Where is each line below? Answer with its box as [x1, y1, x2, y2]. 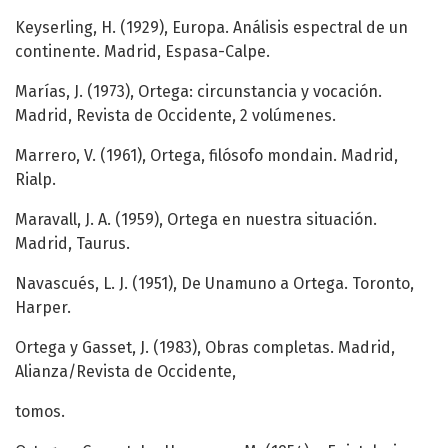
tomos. [15, 402, 65, 422]
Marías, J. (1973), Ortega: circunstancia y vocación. [15, 82, 382, 102]
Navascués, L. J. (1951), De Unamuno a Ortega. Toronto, [15, 274, 414, 294]
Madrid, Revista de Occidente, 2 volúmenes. [15, 106, 336, 126]
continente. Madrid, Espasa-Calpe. [15, 42, 270, 62]
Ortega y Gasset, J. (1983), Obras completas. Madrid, [15, 338, 395, 358]
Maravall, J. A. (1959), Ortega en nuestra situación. [15, 210, 377, 230]
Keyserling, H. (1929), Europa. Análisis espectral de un [15, 18, 408, 38]
